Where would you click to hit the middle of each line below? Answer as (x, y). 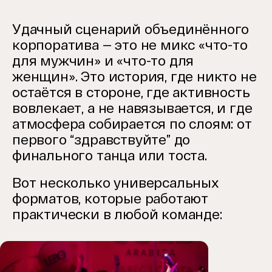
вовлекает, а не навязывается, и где (132, 108)
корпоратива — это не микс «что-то (130, 45)
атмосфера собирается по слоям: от (132, 124)
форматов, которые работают (110, 198)
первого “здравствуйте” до (101, 139)
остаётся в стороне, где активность (131, 92)
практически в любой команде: (117, 214)
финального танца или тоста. (110, 155)
